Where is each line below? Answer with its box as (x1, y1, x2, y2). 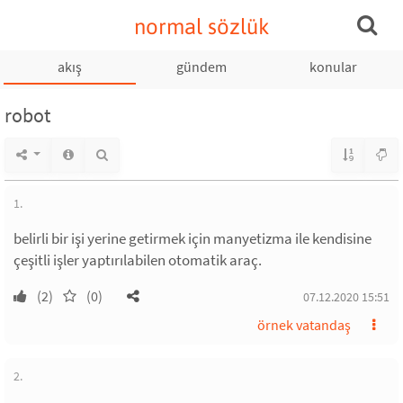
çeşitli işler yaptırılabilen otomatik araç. (13, 250, 262, 270)
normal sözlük (133, 14, 270, 39)
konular (309, 58, 357, 76)
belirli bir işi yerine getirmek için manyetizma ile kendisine (13, 228, 372, 248)
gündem (175, 58, 227, 76)
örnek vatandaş (257, 316, 351, 334)
